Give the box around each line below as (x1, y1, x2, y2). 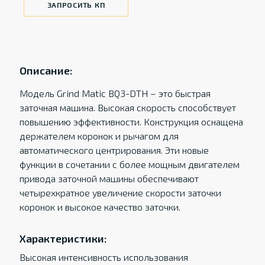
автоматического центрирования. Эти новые (19, 144, 209, 156)
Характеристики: (19, 232, 107, 245)
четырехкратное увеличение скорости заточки (19, 187, 221, 198)
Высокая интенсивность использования (19, 251, 188, 263)
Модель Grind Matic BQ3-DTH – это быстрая (19, 88, 211, 99)
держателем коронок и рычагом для (19, 130, 179, 141)
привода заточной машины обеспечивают (19, 173, 199, 184)
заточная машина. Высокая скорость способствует (19, 102, 236, 113)
